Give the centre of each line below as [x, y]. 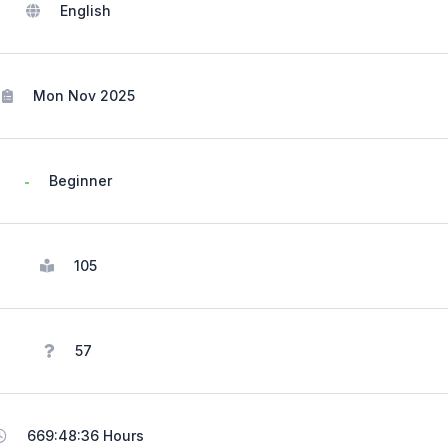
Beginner [78, 180]
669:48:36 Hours [83, 435]
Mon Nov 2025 [81, 95]
